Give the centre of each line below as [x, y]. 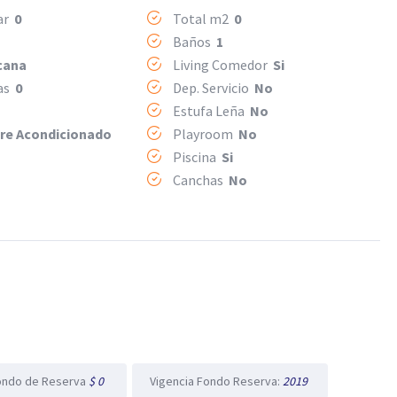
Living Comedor [221, 65]
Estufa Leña [210, 111]
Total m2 [202, 19]
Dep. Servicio [212, 88]
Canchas [199, 180]
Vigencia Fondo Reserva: [216, 381]
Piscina [195, 157]
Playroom [204, 134]
